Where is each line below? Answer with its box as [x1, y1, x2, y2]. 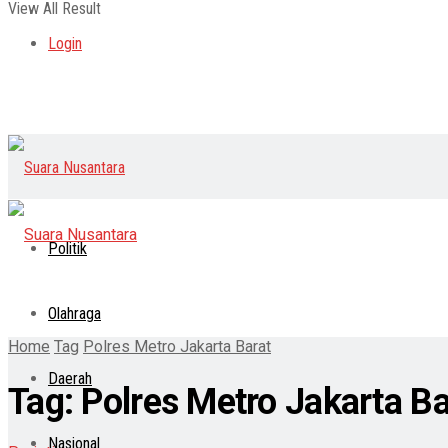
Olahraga [48, 304, 101, 324]
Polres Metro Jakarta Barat [83, 337, 271, 356]
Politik [48, 239, 87, 259]
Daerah [48, 369, 92, 389]
